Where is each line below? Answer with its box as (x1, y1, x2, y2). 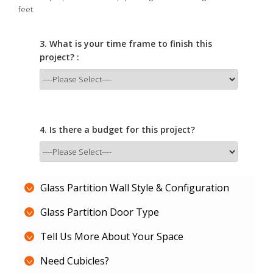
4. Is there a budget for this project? (40, 124, 195, 135)
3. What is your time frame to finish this (40, 38, 212, 49)
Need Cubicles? (40, 254, 109, 268)
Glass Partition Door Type (40, 205, 159, 219)
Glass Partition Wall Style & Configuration (40, 181, 229, 194)
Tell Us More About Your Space (40, 230, 183, 243)
